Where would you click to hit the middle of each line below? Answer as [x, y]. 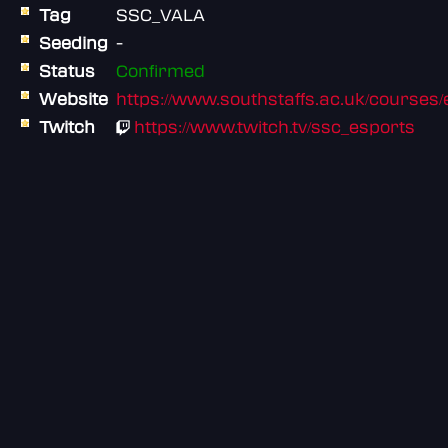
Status [67, 71]
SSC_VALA [160, 15]
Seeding [73, 43]
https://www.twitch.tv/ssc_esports [274, 127]
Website [73, 99]
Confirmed [160, 71]
